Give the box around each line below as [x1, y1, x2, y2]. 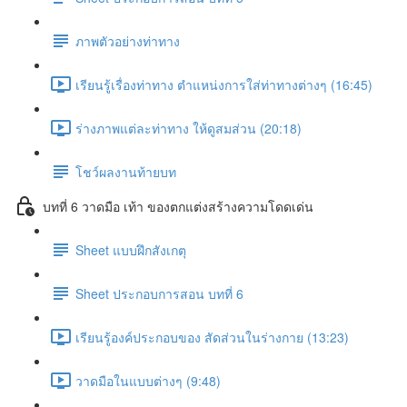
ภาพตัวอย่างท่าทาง [75, 31, 180, 50]
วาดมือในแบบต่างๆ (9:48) [75, 371, 221, 390]
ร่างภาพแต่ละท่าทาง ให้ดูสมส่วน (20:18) [75, 118, 302, 137]
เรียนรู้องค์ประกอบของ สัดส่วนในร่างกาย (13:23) [75, 327, 349, 346]
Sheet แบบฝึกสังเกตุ [75, 240, 186, 259]
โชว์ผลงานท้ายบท [75, 162, 176, 181]
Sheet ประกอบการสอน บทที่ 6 [75, 283, 243, 303]
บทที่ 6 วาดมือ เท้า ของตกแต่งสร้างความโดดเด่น [43, 196, 313, 215]
